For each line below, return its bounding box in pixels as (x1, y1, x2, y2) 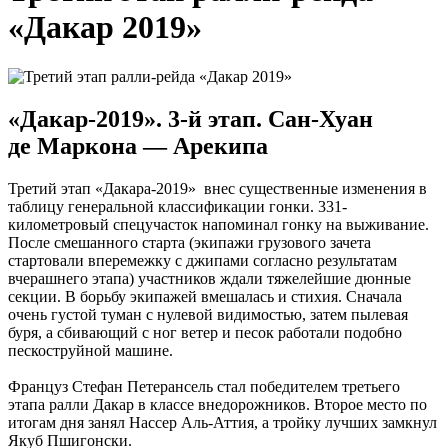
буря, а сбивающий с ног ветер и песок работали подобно (8, 323, 402, 341)
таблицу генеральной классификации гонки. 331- (8, 197, 347, 215)
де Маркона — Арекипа (8, 132, 268, 159)
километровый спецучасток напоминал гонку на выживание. (8, 215, 429, 233)
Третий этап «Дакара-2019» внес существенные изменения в (8, 179, 427, 197)
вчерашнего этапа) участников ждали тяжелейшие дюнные (8, 269, 411, 287)
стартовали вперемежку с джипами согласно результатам (8, 251, 397, 269)
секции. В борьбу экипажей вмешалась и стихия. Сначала (8, 287, 402, 305)
